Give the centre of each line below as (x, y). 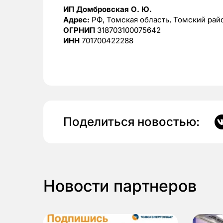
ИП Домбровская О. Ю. (108, 9)
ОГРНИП (80, 30)
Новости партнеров (120, 186)
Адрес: (77, 20)
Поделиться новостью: (131, 122)
